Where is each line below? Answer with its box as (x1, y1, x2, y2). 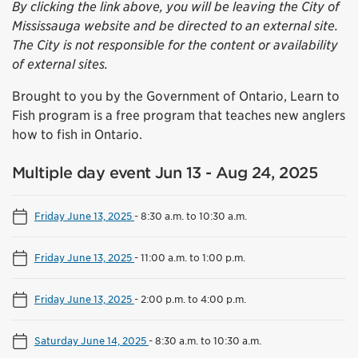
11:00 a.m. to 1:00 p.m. (141, 250, 245, 264)
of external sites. (12, 56, 108, 72)
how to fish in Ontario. (12, 126, 142, 142)
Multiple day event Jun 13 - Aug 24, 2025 (12, 163, 317, 182)
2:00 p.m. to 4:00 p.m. (141, 292, 246, 305)
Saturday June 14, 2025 (34, 333, 149, 347)
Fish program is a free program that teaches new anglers (12, 107, 345, 123)
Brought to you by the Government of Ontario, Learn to (12, 88, 340, 104)
